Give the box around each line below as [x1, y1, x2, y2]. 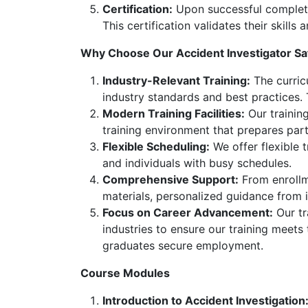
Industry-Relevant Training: [102, 74, 250, 87]
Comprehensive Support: [102, 173, 239, 186]
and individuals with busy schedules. [102, 156, 291, 170]
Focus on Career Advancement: [102, 206, 273, 219]
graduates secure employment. [102, 239, 263, 252]
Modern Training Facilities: [102, 107, 245, 120]
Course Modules [80, 266, 170, 280]
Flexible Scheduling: [102, 140, 210, 153]
